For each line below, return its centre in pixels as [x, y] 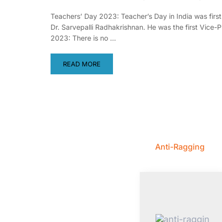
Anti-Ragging [180, 147]
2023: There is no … [83, 38]
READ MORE [82, 64]
